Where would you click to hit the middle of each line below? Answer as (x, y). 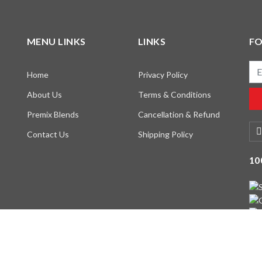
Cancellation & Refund (179, 114)
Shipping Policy (165, 134)
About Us (44, 94)
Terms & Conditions (174, 94)
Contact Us (48, 134)
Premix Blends (53, 114)
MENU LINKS (56, 41)
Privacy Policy (163, 74)
